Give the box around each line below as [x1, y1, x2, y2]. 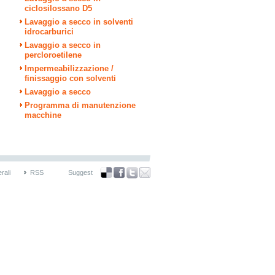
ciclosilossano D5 [25, 4, 92, 13]
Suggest [68, 169, 93, 176]
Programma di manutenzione [25, 101, 136, 110]
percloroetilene [25, 50, 82, 60]
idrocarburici [25, 27, 74, 36]
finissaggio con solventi [25, 74, 116, 83]
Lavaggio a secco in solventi [25, 17, 133, 26]
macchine [25, 110, 61, 120]
